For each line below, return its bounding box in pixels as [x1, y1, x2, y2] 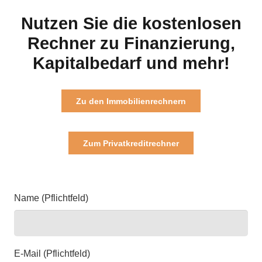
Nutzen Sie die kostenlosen [20, 13, 242, 33]
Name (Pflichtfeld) [14, 192, 88, 203]
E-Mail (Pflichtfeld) [14, 248, 90, 258]
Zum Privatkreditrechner [83, 138, 179, 148]
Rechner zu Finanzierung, [27, 33, 235, 53]
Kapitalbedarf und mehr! [32, 53, 230, 73]
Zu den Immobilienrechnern [76, 96, 186, 106]
